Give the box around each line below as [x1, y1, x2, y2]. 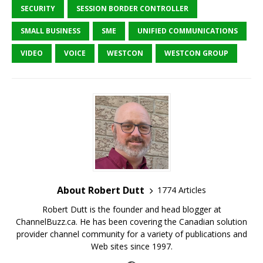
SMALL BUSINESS [21, 25, 80, 36]
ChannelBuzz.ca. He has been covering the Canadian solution [16, 215, 247, 227]
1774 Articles [157, 184, 206, 196]
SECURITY [21, 3, 55, 14]
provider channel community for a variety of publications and [16, 228, 247, 240]
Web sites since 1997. [90, 240, 173, 252]
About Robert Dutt [57, 183, 144, 197]
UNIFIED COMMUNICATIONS [137, 25, 238, 36]
